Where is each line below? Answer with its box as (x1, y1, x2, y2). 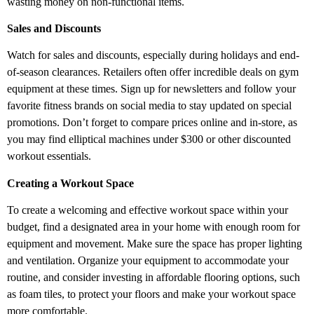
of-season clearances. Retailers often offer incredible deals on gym (7, 66, 299, 78)
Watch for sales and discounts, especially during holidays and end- (7, 49, 299, 62)
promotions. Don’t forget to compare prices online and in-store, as (7, 116, 297, 129)
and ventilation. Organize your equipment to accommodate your (7, 254, 289, 267)
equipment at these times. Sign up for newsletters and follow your (7, 83, 296, 95)
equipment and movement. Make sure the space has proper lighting (7, 238, 302, 250)
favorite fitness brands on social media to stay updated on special (7, 100, 292, 112)
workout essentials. (7, 150, 91, 163)
